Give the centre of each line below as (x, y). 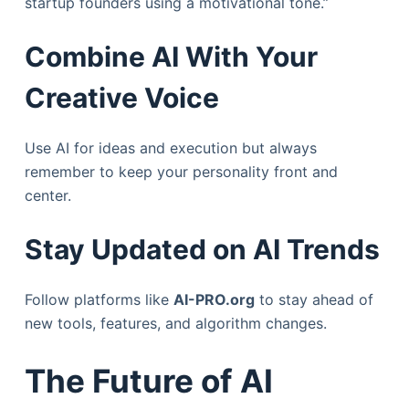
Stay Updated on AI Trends (202, 249)
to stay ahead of (314, 299)
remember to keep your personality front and (181, 171)
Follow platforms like (99, 299)
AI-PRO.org (214, 299)
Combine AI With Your (171, 56)
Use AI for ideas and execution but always (170, 147)
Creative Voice (121, 97)
